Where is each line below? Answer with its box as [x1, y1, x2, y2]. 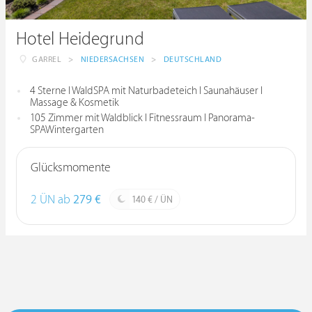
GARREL [32, 55, 61, 64]
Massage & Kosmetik [30, 97, 119, 109]
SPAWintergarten [30, 124, 104, 136]
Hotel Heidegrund [16, 29, 144, 49]
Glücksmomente [31, 161, 111, 175]
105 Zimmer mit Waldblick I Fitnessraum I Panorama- [30, 112, 255, 124]
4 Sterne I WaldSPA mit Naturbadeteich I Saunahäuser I [30, 85, 263, 97]
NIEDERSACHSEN [80, 55, 144, 64]
